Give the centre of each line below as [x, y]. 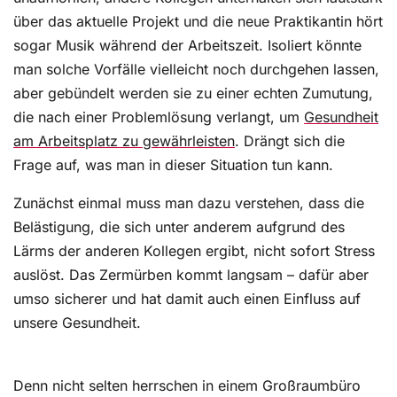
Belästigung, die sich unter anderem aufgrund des [179, 227]
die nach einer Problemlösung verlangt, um [159, 117]
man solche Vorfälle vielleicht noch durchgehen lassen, [196, 70]
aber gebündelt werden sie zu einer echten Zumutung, [193, 93]
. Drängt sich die [290, 141]
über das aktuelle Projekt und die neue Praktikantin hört [198, 22]
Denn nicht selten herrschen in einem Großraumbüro [187, 386]
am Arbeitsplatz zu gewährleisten [124, 141]
